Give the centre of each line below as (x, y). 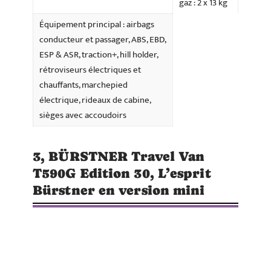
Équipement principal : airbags (97, 25)
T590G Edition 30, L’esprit (122, 174)
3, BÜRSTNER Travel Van (119, 157)
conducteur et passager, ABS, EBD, (103, 40)
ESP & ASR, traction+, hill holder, (99, 55)
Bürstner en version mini (119, 191)
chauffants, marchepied (83, 85)
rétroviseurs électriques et (90, 70)
